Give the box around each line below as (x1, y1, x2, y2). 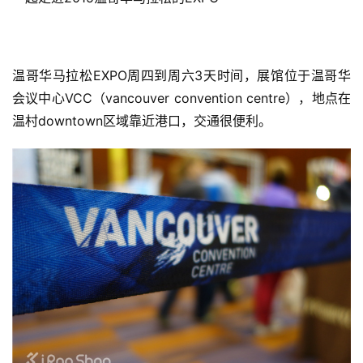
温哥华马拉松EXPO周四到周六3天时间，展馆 (12, 67, 284, 83)
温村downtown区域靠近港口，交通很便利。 (12, 113, 271, 129)
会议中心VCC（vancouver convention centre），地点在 (12, 90, 351, 106)
